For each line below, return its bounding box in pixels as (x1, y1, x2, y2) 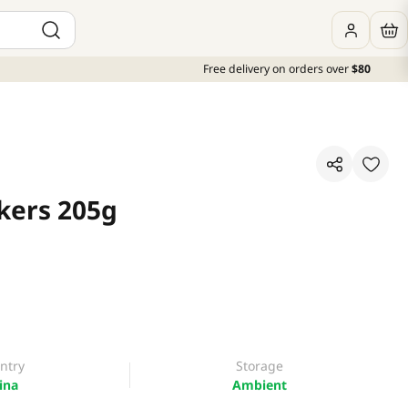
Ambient (232, 376, 287, 393)
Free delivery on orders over (203, 61, 349, 76)
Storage (236, 357, 283, 374)
